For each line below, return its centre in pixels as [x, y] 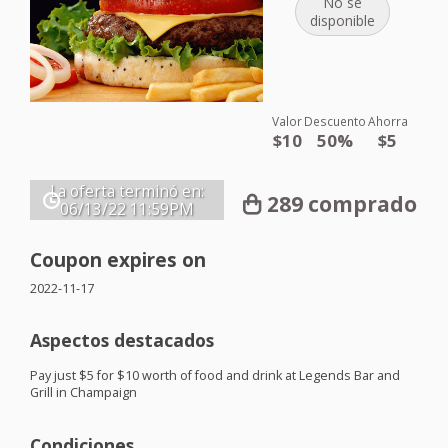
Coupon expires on [118, 260]
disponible [342, 20]
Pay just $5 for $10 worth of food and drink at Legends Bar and [215, 376]
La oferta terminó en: [127, 191]
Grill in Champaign [83, 393]
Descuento [335, 120]
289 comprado [342, 204]
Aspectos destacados [122, 340]
